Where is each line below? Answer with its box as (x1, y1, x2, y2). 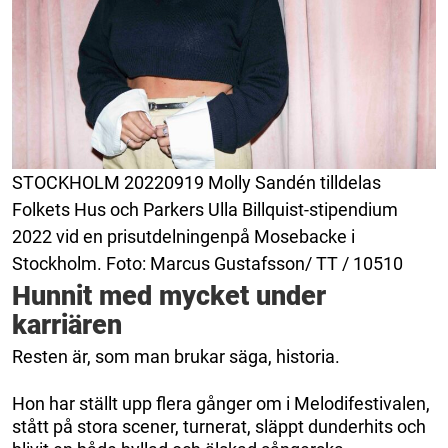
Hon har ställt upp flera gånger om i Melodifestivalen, (12, 393, 430, 415)
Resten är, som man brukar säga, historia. (12, 346, 340, 368)
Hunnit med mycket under (12, 280, 326, 313)
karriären (12, 309, 122, 342)
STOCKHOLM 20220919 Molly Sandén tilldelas (12, 172, 381, 194)
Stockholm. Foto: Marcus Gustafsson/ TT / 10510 (12, 253, 403, 275)
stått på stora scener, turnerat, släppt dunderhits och (12, 416, 426, 438)
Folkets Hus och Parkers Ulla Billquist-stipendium (12, 199, 398, 221)
